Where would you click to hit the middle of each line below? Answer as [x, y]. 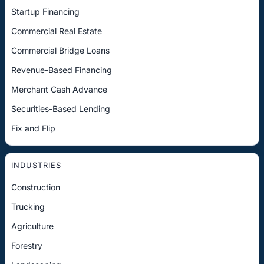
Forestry [27, 245]
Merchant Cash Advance [59, 89]
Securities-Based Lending [61, 108]
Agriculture [32, 226]
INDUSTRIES [37, 165]
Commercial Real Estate [57, 31]
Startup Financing [45, 11]
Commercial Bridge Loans [60, 50]
